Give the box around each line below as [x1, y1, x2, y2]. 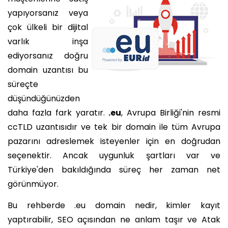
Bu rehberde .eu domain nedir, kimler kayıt [8, 199, 220, 212]
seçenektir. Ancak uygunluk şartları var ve [8, 150, 220, 162]
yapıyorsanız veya [8, 7, 88, 19]
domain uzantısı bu [8, 64, 88, 76]
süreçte [8, 78, 38, 91]
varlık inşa [8, 36, 88, 48]
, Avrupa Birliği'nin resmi [121, 107, 221, 119]
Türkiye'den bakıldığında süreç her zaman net [8, 164, 220, 176]
